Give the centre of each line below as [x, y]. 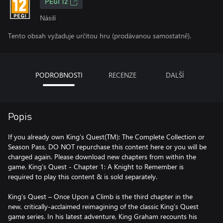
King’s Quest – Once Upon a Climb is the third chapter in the [100, 196]
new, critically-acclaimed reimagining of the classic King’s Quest [103, 206]
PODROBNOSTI [59, 75]
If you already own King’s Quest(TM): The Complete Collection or [106, 137]
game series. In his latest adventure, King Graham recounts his [103, 216]
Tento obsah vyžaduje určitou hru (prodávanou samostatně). [100, 36]
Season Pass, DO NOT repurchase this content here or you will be [107, 147]
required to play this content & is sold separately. [83, 176]
